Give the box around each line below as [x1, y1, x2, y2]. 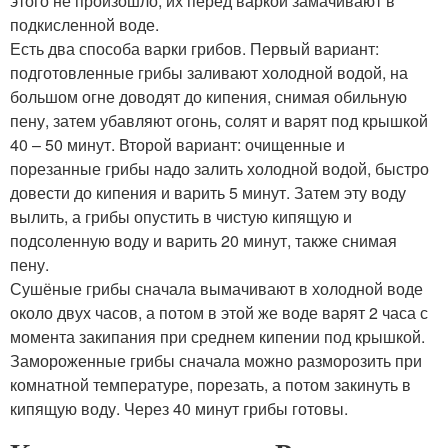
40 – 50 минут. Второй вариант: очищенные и [10, 132, 345, 156]
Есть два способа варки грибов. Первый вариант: [10, 36, 379, 60]
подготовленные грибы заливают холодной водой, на [10, 60, 408, 84]
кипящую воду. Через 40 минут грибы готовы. [10, 396, 348, 420]
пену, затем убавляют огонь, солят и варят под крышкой [10, 108, 428, 132]
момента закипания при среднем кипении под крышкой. [10, 324, 425, 348]
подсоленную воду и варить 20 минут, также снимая [10, 228, 397, 252]
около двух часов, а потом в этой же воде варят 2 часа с [10, 300, 428, 324]
